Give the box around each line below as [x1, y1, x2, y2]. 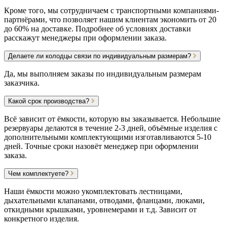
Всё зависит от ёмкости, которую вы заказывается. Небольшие [4, 115, 220, 124]
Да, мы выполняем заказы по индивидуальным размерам [4, 69, 201, 79]
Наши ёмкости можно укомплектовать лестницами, [4, 187, 182, 196]
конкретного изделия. [4, 214, 79, 223]
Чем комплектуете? [8, 170, 70, 178]
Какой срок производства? [8, 97, 91, 105]
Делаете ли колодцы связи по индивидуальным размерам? [8, 52, 193, 60]
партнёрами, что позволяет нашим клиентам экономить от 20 [4, 15, 216, 24]
